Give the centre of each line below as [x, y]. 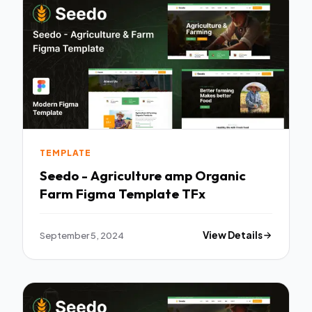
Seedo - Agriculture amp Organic [143, 176]
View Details [233, 235]
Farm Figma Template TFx [123, 194]
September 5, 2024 [82, 235]
